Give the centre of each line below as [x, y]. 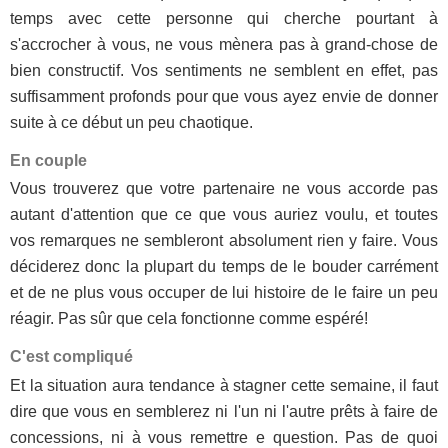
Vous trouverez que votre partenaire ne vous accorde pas [224, 189]
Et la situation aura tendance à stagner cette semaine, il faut [224, 385]
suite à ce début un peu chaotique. [131, 122]
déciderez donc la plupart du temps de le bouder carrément [224, 267]
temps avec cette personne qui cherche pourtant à [224, 18]
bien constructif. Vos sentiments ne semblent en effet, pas [224, 70]
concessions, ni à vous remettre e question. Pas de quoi [224, 437]
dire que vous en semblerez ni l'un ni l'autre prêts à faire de [224, 411]
